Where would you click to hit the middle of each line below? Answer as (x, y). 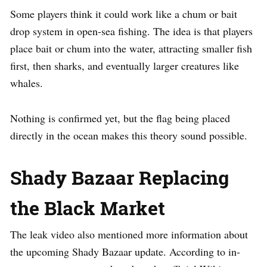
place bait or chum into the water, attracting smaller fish (131, 48)
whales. (27, 83)
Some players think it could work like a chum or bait (124, 13)
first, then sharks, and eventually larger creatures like (125, 65)
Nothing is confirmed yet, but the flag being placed (120, 118)
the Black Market (88, 207)
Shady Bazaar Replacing (119, 177)
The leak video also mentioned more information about (129, 234)
